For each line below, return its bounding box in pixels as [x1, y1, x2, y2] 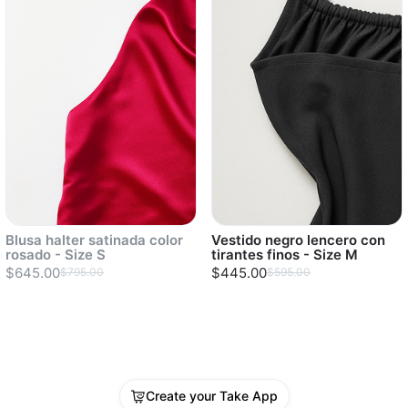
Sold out [6, 348, 60, 365]
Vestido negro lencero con [211, 231, 385, 249]
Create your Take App [145, 388, 278, 403]
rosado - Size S [5, 246, 106, 263]
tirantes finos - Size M [211, 246, 358, 263]
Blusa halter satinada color [5, 231, 183, 249]
